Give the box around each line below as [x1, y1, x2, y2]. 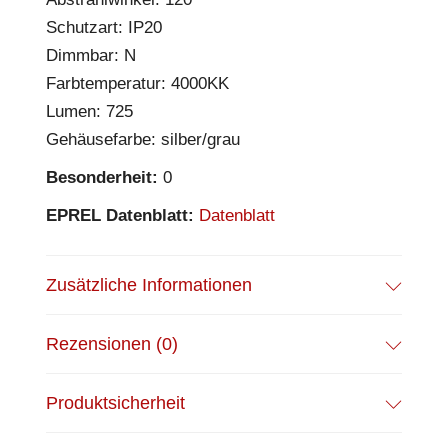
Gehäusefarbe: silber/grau [46, 129, 240, 149]
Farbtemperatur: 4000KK [46, 73, 229, 93]
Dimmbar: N [46, 45, 136, 65]
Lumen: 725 [46, 101, 133, 121]
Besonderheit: [46, 167, 158, 187]
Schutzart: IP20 [46, 17, 162, 37]
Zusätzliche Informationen [46, 274, 252, 295]
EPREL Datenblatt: [46, 205, 194, 225]
